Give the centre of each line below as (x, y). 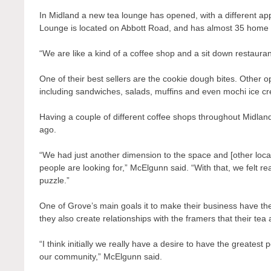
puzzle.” (55, 180)
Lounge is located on (80, 28)
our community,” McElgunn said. (101, 256)
